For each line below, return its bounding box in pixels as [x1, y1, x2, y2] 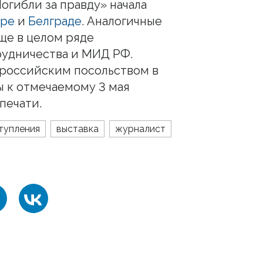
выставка [56, 123, 99, 134]
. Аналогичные [82, 14, 162, 28]
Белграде [28, 14, 82, 28]
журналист [115, 123, 166, 134]
